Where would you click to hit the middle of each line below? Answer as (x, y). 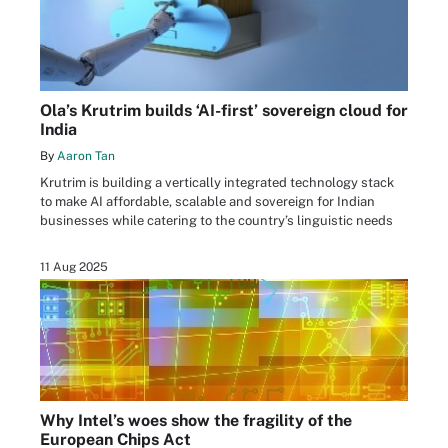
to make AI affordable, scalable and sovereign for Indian (207, 201)
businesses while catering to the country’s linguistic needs (216, 220)
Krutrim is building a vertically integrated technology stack (217, 182)
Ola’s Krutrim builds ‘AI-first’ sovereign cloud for (224, 110)
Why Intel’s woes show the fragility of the (196, 421)
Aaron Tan (86, 155)
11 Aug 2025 (74, 266)
